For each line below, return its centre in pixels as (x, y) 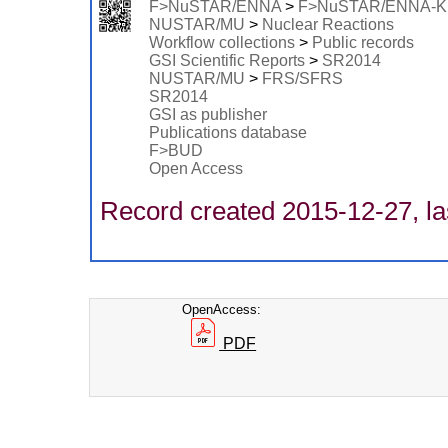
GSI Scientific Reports (226, 61)
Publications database (227, 133)
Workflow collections (221, 43)
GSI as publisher (207, 115)
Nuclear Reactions (327, 25)
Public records (362, 43)
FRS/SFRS (302, 79)
